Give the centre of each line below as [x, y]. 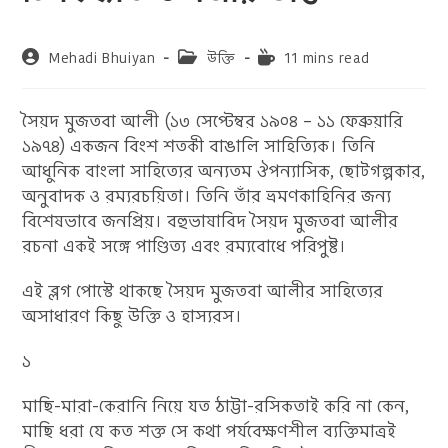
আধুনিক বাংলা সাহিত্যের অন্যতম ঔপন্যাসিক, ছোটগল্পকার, [224, 171]
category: [209, 75]
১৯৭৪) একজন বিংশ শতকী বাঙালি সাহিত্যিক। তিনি [199, 146]
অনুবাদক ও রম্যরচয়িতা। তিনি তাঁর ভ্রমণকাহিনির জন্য [207, 196]
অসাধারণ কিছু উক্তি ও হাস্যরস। [132, 316]
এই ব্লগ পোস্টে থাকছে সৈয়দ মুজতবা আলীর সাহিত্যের [203, 291]
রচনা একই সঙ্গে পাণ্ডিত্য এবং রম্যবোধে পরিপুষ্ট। [184, 246]
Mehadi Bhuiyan [102, 58]
